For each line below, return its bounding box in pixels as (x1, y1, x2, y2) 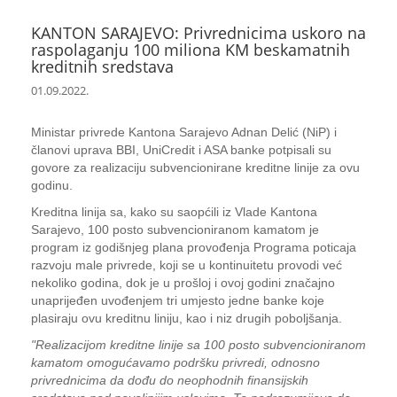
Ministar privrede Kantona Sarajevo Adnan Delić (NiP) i (31, 125, 337, 139)
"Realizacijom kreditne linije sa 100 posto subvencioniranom (31, 338, 366, 352)
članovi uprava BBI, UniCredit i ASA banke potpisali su (31, 143, 331, 157)
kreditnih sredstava (31, 56, 174, 77)
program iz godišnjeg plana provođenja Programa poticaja (31, 240, 356, 254)
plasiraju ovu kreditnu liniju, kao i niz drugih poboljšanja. (31, 311, 342, 325)
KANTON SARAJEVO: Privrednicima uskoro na (31, 22, 366, 43)
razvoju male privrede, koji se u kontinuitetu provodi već (31, 258, 342, 272)
